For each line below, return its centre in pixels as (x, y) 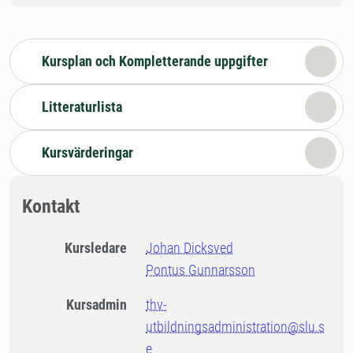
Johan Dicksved (190, 248)
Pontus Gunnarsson (201, 270)
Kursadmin (101, 305)
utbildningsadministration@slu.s (236, 327)
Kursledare (100, 248)
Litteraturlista (82, 107)
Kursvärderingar (87, 152)
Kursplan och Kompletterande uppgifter (155, 61)
